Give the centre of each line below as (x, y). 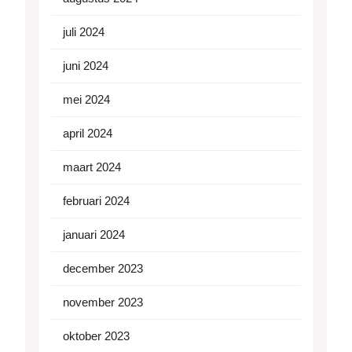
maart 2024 (92, 167)
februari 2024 (96, 201)
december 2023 (103, 269)
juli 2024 (84, 32)
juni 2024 (86, 66)
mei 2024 (86, 100)
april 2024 (88, 134)
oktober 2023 (96, 336)
